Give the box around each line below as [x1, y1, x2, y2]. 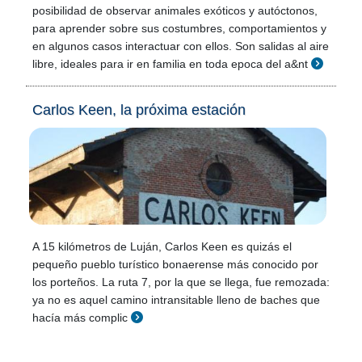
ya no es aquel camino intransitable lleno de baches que [32, 293, 320, 306]
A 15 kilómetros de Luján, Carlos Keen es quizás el [32, 240, 292, 253]
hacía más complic [32, 311, 128, 324]
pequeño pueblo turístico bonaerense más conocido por [32, 258, 318, 271]
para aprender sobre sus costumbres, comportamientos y [32, 22, 326, 35]
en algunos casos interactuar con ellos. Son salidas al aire [32, 40, 329, 53]
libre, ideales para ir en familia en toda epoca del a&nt [32, 57, 308, 70]
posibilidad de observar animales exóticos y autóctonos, [32, 4, 318, 17]
